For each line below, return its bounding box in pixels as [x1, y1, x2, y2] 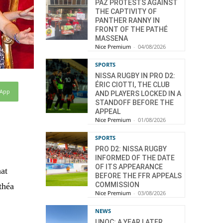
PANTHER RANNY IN [95, 16, 160, 24]
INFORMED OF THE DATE [95, 154, 175, 162]
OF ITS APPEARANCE [95, 163, 163, 171]
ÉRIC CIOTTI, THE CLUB [95, 81, 170, 89]
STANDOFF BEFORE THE [95, 99, 174, 107]
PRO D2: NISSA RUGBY [95, 145, 167, 153]
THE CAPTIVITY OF [95, 7, 157, 15]
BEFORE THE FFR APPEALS [95, 172, 182, 180]
